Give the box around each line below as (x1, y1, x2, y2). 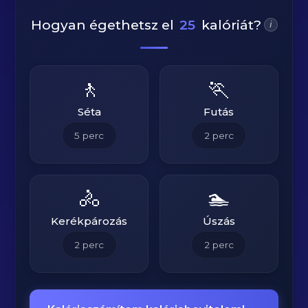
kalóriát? (201, 16, 261, 33)
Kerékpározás (51, 214, 128, 228)
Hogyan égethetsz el (30, 16, 174, 33)
